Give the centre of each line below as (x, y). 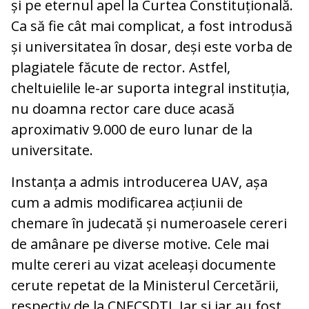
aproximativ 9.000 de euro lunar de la (132, 129)
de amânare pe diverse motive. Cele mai (140, 243)
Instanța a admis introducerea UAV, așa (139, 181)
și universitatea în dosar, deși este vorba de (152, 46)
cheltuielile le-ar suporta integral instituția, (150, 88)
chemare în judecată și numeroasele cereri (149, 223)
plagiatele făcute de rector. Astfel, (121, 67)
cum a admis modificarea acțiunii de (127, 202)
